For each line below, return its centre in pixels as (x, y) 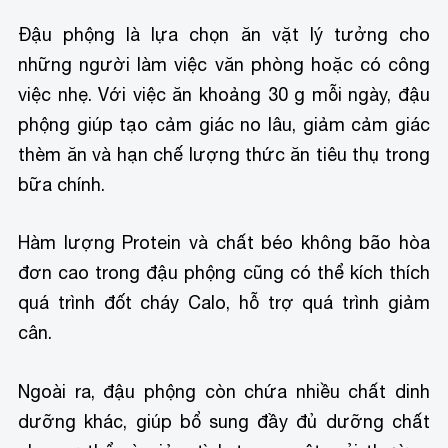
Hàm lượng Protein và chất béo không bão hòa (224, 243)
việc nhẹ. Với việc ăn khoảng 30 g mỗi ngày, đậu (224, 94)
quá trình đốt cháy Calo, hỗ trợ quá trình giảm (224, 303)
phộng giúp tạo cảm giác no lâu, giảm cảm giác (224, 124)
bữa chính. (62, 184)
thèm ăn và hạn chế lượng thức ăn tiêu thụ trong (224, 154)
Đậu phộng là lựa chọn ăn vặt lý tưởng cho (224, 34)
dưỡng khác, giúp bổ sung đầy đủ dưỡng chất (224, 422)
